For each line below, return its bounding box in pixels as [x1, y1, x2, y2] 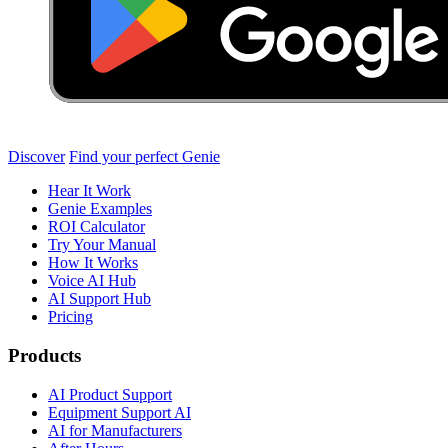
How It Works [48, 254, 138, 272]
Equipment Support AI [48, 403, 191, 421]
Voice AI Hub [48, 272, 136, 290]
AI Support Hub [48, 290, 151, 308]
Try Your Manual [48, 236, 156, 254]
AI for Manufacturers [48, 421, 182, 439]
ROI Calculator [48, 218, 145, 236]
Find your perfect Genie [69, 148, 220, 166]
